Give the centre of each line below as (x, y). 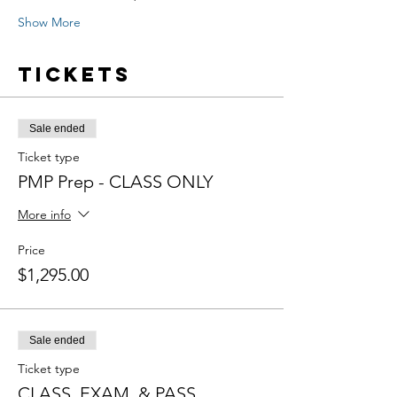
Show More (49, 22)
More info (44, 215)
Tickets (74, 74)
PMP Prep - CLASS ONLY (115, 182)
